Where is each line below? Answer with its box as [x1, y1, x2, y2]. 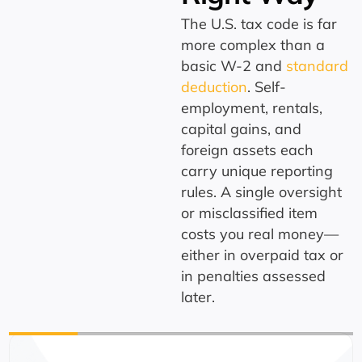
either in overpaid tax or [181, 245, 343, 264]
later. [181, 287, 215, 306]
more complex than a [181, 35, 325, 54]
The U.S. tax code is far [181, 14, 337, 33]
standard [286, 56, 348, 75]
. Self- [247, 77, 286, 96]
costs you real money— [181, 224, 339, 243]
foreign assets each [181, 140, 314, 159]
